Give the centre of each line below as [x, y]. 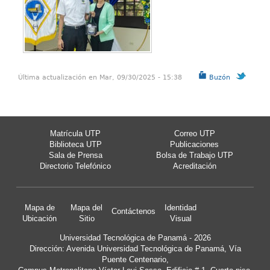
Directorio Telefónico [76, 166]
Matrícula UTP [76, 133]
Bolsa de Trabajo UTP [194, 155]
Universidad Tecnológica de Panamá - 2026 [135, 238]
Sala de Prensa [75, 155]
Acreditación [194, 166]
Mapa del [87, 208]
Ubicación [40, 218]
